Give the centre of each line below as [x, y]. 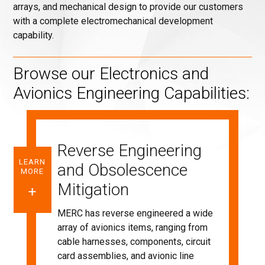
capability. [34, 35]
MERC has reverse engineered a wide [135, 213]
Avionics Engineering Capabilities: [132, 93]
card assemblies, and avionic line [125, 256]
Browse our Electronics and [111, 74]
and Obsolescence [122, 170]
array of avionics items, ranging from [132, 227]
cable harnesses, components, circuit [134, 242]
